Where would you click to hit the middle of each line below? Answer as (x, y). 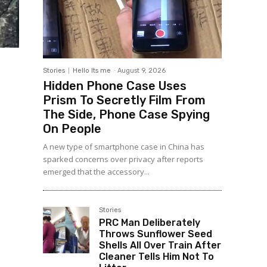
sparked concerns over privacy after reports (123, 159)
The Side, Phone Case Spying (126, 115)
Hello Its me (92, 71)
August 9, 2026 (142, 71)
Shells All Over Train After (160, 246)
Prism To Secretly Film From (124, 100)
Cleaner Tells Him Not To (156, 257)
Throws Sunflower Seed (156, 234)
